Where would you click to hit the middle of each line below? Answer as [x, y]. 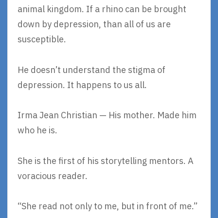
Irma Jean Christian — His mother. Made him [107, 115]
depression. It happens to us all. [82, 85]
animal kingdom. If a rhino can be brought [102, 9]
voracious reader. [53, 176]
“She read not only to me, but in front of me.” [108, 206]
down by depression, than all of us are [94, 24]
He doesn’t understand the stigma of [91, 70]
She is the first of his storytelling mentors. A [106, 161]
